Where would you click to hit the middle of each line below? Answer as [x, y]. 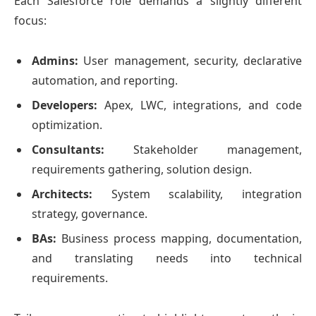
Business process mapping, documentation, [179, 239]
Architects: [62, 194]
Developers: [65, 105]
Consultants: [68, 149]
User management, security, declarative [190, 60]
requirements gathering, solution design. [142, 169]
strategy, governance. [90, 214]
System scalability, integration [197, 194]
